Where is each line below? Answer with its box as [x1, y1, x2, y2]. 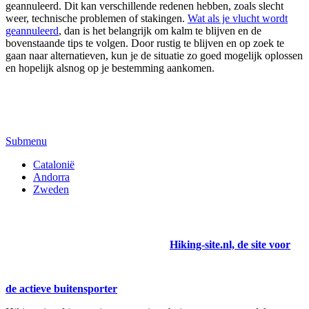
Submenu [6, 134, 47, 147]
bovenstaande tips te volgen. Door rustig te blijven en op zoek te [6, 37, 284, 49]
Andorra [33, 170, 70, 183]
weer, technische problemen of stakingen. [6, 12, 188, 24]
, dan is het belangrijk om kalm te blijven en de [59, 24, 261, 37]
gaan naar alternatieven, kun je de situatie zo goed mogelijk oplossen [6, 49, 303, 61]
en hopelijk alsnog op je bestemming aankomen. [6, 61, 215, 74]
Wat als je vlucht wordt [188, 12, 288, 24]
